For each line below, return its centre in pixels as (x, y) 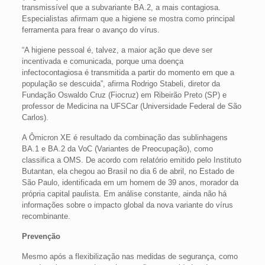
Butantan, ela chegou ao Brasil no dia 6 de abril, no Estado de (128, 171)
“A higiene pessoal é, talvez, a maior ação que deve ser (117, 50)
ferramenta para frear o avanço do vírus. (91, 30)
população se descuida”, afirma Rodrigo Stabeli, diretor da (121, 83)
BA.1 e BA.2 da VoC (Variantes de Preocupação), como (117, 148)
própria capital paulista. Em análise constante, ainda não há (124, 193)
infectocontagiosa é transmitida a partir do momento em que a (128, 72)
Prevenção (41, 236)
